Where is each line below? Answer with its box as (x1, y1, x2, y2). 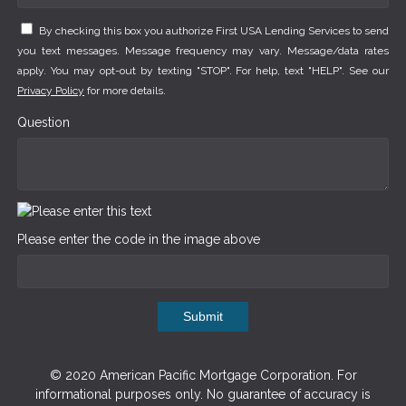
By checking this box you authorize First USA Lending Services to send (39, 24, 389, 38)
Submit (183, 309, 223, 324)
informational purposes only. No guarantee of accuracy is (35, 387, 371, 402)
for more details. (84, 84, 166, 98)
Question (17, 114, 70, 130)
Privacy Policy (17, 84, 84, 98)
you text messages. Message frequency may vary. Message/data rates (17, 44, 389, 58)
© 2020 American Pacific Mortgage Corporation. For (49, 368, 357, 383)
